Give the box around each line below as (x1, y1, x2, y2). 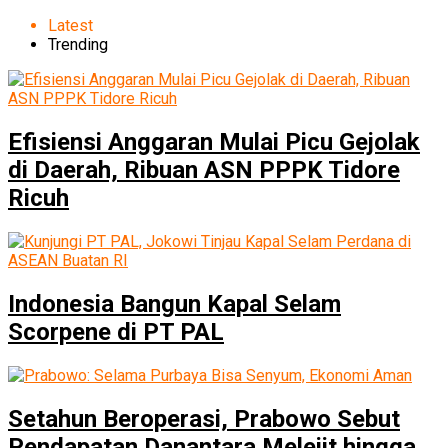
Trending (48, 35, 108, 54)
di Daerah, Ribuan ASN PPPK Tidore (8, 155, 400, 184)
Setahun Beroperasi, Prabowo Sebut (8, 404, 400, 433)
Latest (48, 16, 93, 35)
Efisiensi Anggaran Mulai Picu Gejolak (8, 127, 420, 156)
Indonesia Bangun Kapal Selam (8, 289, 341, 318)
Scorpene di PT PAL (8, 317, 224, 346)
